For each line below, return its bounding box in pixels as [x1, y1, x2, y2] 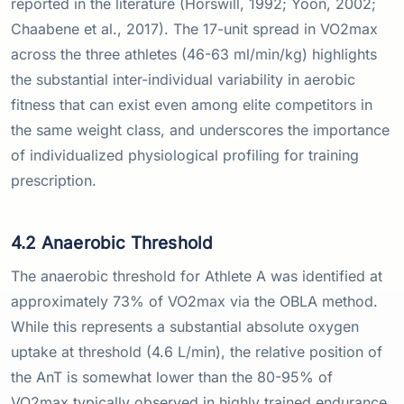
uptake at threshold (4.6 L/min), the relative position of [11, 343, 382, 362]
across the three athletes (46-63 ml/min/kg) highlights [11, 44, 377, 63]
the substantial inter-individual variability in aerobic [11, 69, 355, 88]
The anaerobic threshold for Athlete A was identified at [11, 267, 382, 286]
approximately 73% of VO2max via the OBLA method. [11, 292, 378, 311]
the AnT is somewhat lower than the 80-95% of [11, 368, 333, 387]
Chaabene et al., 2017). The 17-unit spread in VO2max [11, 19, 378, 38]
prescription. [11, 170, 96, 189]
